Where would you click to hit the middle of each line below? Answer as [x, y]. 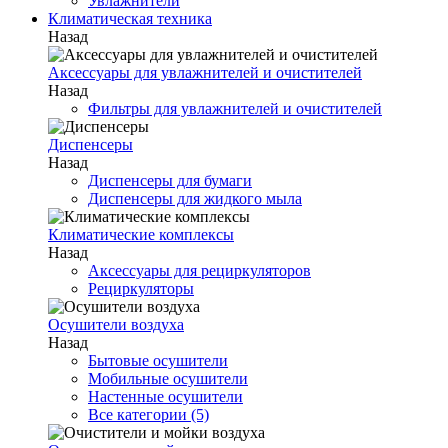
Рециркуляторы [141, 288]
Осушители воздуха [116, 324]
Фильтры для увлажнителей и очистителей [235, 108]
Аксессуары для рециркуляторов [199, 270]
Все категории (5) [148, 414]
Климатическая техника [130, 18]
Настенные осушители [165, 396]
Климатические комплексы [141, 234]
